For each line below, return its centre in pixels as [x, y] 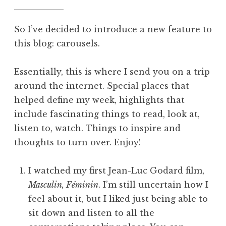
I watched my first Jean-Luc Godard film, [116, 171]
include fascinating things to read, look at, [107, 114]
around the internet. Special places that [102, 86]
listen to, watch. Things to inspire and [97, 128]
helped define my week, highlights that [99, 100]
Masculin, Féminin [63, 185]
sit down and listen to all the [91, 213]
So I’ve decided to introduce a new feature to [113, 29]
